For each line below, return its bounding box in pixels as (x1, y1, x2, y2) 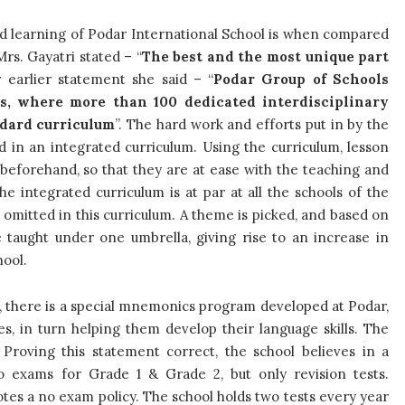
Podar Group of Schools (213, 71, 390, 89)
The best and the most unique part (141, 48, 390, 66)
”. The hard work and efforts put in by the (115, 116, 390, 134)
